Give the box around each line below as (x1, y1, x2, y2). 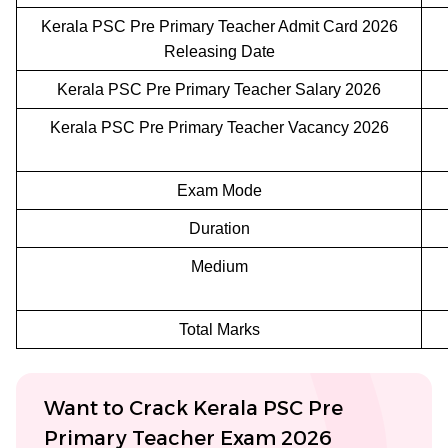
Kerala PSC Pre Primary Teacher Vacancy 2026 (49, 118, 389, 136)
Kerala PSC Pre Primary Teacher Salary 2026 (57, 80, 381, 98)
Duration (188, 219, 250, 237)
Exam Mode (176, 181, 262, 199)
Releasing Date (163, 42, 275, 60)
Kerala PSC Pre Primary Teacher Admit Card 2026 (40, 17, 398, 35)
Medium (190, 257, 248, 275)
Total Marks (178, 320, 260, 338)
